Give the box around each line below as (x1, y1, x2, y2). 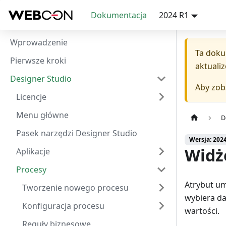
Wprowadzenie (10, 37, 68, 48)
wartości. (185, 205, 219, 217)
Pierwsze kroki (10, 55, 66, 66)
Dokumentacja (91, 10, 147, 21)
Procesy (16, 164, 46, 175)
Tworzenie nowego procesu (22, 182, 129, 193)
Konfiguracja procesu (22, 200, 104, 211)
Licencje (16, 91, 46, 102)
